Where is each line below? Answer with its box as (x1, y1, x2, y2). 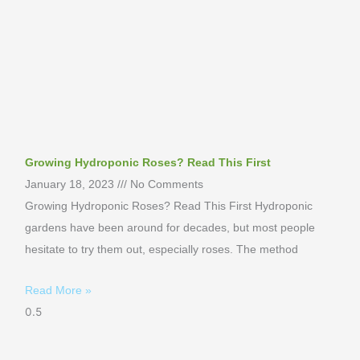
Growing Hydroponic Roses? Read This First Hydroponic (25, 199, 313, 212)
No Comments (127, 178, 204, 190)
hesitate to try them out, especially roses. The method (25, 243, 299, 256)
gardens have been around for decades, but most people (25, 221, 316, 234)
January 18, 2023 (25, 178, 118, 190)
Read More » (25, 284, 92, 297)
